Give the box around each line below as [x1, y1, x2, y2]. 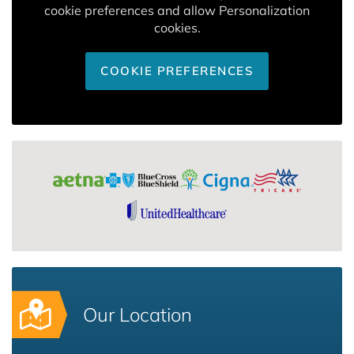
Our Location [83, 303, 192, 327]
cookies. [153, 19, 201, 36]
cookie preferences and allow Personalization [44, 2, 310, 18]
